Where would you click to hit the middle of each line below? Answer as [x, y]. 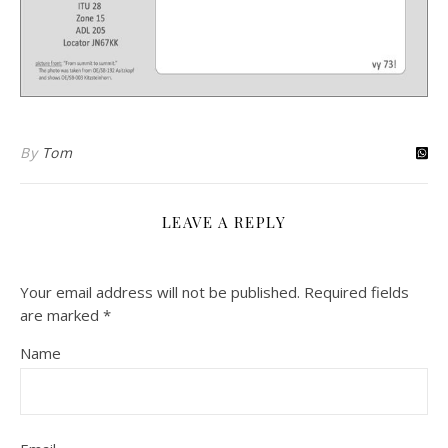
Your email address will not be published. [160, 292]
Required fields [356, 292]
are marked [61, 315]
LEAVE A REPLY [224, 222]
